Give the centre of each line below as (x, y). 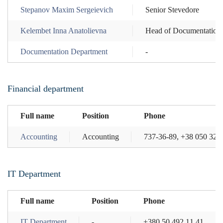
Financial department (46, 88)
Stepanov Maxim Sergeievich (67, 9)
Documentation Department (64, 51)
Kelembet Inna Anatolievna (63, 30)
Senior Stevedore (172, 9)
